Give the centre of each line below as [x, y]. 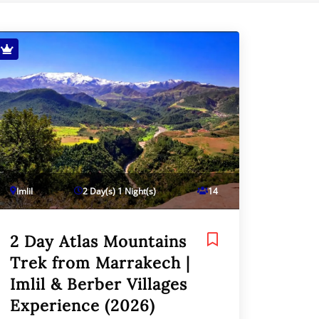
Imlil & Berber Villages [99, 284]
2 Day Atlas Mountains [98, 241]
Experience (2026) [83, 305]
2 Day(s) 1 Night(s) [119, 191]
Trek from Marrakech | [100, 262]
